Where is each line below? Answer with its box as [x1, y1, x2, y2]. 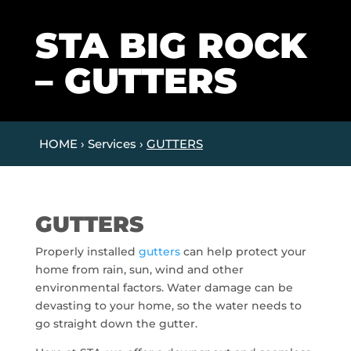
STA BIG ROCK [34, 24, 306, 67]
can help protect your [179, 244, 306, 259]
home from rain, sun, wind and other [34, 262, 244, 277]
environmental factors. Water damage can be [34, 280, 293, 295]
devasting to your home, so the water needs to [34, 299, 302, 313]
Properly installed [34, 244, 139, 259]
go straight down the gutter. [34, 317, 197, 331]
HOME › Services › [39, 136, 147, 152]
